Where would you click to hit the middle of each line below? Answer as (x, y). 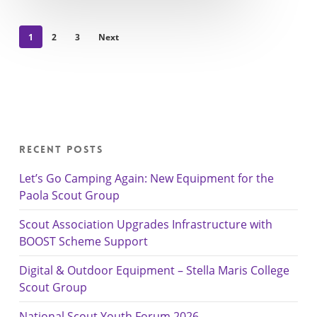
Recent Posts (61, 149)
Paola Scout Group (69, 195)
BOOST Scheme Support (83, 241)
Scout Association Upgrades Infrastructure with (145, 224)
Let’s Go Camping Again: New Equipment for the (146, 178)
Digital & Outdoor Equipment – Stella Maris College (154, 270)
